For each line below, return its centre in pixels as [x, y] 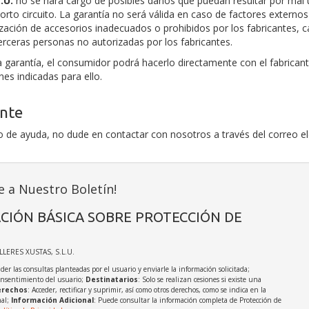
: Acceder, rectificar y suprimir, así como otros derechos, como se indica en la [147, 290]
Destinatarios [111, 279]
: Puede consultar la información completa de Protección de [187, 300]
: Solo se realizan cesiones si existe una [199, 279]
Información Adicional [52, 300]
